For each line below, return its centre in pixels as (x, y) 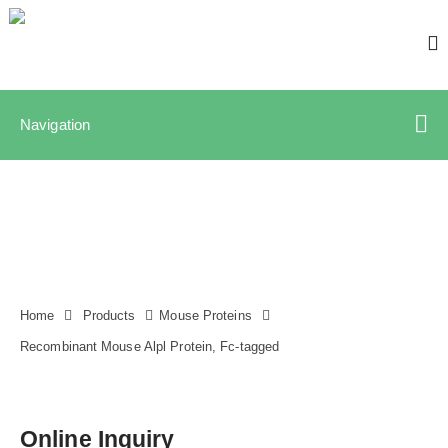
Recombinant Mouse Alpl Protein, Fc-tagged (150, 347)
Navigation (55, 124)
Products (109, 316)
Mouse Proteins (205, 316)
